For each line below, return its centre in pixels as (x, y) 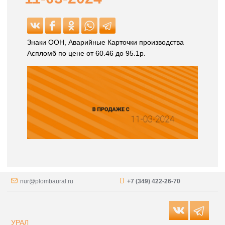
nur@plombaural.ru (47, 181)
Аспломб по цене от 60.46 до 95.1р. (86, 53)
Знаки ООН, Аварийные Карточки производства (105, 42)
